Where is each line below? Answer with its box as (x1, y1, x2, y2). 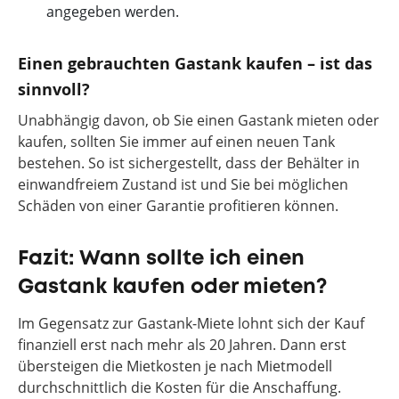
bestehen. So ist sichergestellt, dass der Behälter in (18, 153, 360, 173)
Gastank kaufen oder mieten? (18, 278, 327, 297)
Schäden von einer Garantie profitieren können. (18, 196, 338, 216)
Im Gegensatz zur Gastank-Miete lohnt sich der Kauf (18, 313, 364, 333)
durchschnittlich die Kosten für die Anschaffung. (18, 378, 341, 397)
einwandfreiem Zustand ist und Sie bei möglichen (18, 175, 348, 194)
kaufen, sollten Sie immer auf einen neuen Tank (18, 132, 335, 151)
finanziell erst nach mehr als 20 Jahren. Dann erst (18, 335, 346, 354)
